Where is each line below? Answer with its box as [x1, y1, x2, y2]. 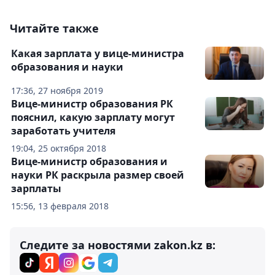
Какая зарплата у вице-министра [11, 47, 184, 60]
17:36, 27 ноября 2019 [11, 85, 103, 96]
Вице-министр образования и [11, 155, 168, 168]
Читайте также [10, 21, 99, 36]
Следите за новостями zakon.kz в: [20, 238, 215, 252]
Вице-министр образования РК [11, 97, 173, 110]
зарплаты [11, 182, 61, 195]
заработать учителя [11, 124, 115, 137]
